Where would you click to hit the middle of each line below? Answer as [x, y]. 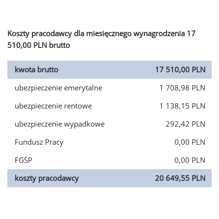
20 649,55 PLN [180, 178]
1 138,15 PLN [182, 106]
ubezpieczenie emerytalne [58, 88]
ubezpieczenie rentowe [53, 106]
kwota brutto [36, 69]
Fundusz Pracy [39, 142]
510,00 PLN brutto [39, 45]
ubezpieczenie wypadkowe [60, 124]
